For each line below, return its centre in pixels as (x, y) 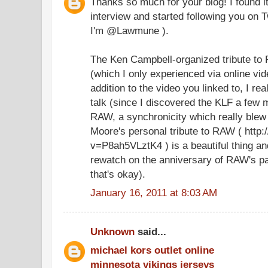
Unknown (112, 232)
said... (150, 232)
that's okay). (118, 174)
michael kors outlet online (152, 250)
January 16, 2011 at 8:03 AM (154, 192)
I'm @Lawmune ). (130, 30)
